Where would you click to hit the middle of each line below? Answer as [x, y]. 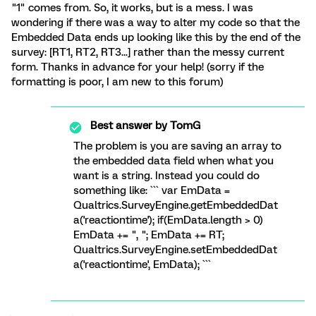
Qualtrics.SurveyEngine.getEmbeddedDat [176, 205]
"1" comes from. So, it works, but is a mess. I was [132, 8]
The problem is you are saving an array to [177, 146]
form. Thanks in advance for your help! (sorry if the [138, 67]
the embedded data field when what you [174, 161]
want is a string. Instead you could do [166, 176]
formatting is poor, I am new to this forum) [117, 82]
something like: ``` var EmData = [152, 190]
